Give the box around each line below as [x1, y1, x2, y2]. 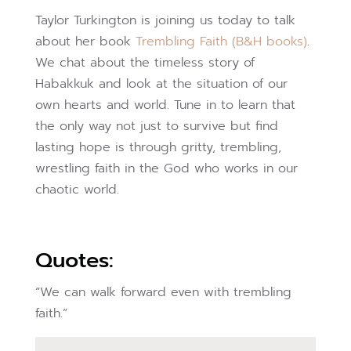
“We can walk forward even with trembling [34, 283, 291, 302]
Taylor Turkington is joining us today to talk [34, 11, 295, 31]
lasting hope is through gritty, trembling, [34, 138, 281, 157]
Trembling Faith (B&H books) [135, 32, 307, 52]
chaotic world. [34, 180, 119, 200]
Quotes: [34, 244, 114, 277]
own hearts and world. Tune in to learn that [34, 96, 295, 115]
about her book [34, 32, 136, 52]
